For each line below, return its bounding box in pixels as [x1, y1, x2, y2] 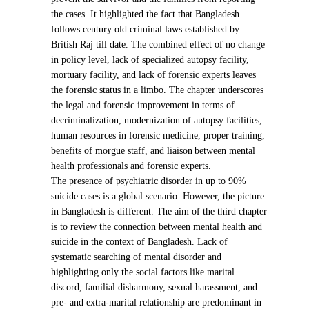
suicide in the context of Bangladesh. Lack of [51, 237, 228, 248]
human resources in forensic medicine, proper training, [51, 130, 266, 141]
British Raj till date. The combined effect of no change [51, 39, 266, 50]
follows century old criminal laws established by [51, 24, 240, 35]
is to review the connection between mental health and [51, 221, 263, 232]
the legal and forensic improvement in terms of [51, 100, 235, 111]
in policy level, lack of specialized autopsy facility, [51, 54, 250, 66]
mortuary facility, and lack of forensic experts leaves [51, 70, 257, 81]
